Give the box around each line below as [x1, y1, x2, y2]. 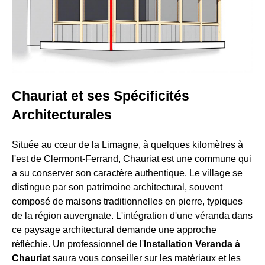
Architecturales [12, 107, 112, 123]
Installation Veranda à [144, 239, 240, 250]
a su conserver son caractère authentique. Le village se [12, 168, 243, 179]
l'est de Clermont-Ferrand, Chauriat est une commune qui [12, 154, 251, 164]
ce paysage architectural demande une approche [12, 225, 216, 235]
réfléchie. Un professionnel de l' [12, 239, 144, 250]
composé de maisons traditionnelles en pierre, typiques [12, 196, 243, 207]
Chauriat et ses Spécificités [12, 88, 189, 104]
